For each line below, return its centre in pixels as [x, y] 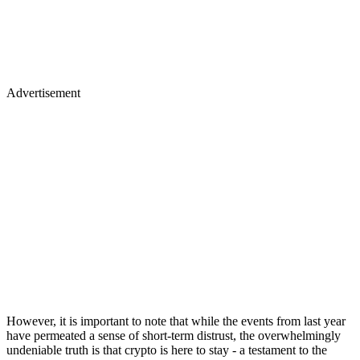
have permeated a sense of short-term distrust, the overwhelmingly [174, 335]
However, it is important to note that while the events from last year [176, 321]
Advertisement [43, 92]
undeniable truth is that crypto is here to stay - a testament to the [167, 350]
